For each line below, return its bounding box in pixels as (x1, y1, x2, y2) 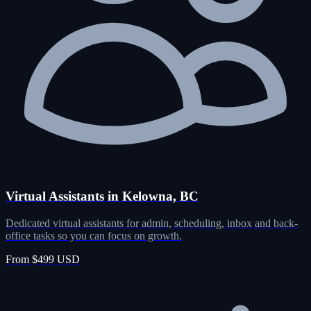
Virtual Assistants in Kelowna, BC (6, 189, 199, 204)
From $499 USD (6, 253, 80, 265)
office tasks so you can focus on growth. (6, 229, 182, 242)
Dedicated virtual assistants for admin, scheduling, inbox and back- (6, 217, 298, 229)
